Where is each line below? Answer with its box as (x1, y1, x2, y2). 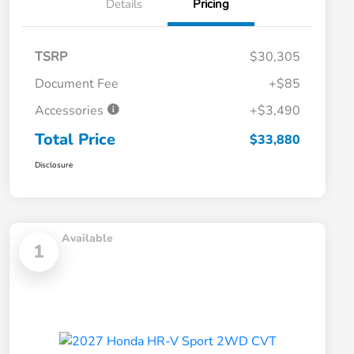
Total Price (35, 129, 115, 151)
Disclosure (35, 160, 73, 171)
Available (62, 231, 113, 247)
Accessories (35, 102, 107, 120)
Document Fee (35, 75, 119, 93)
